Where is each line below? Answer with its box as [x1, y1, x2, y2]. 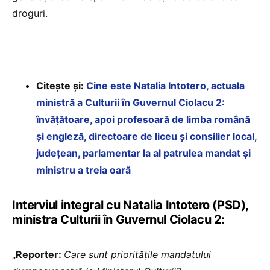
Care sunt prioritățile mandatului [64, 248, 211, 261]
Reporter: [16, 248, 64, 261]
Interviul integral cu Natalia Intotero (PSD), [12, 198, 248, 213]
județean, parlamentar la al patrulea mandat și [36, 147, 251, 160]
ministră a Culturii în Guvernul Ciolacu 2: [36, 96, 225, 109]
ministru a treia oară [36, 164, 131, 177]
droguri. [12, 7, 48, 20]
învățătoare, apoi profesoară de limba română [36, 113, 250, 126]
